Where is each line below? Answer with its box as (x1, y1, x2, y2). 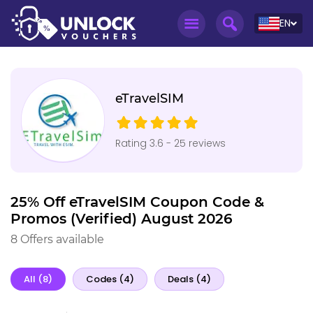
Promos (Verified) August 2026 (10, 210, 233, 228)
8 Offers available (10, 233, 104, 247)
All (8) (24, 272, 52, 286)
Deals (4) (168, 272, 211, 286)
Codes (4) (86, 272, 134, 286)
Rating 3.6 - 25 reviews (115, 136, 226, 151)
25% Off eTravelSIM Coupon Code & (10, 194, 264, 211)
